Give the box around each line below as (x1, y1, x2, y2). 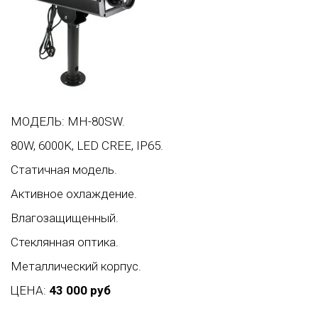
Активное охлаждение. (11, 186, 137, 201)
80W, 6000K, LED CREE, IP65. (11, 138, 163, 153)
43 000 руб (49, 283, 111, 297)
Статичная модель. (11, 162, 117, 177)
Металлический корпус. (11, 258, 141, 273)
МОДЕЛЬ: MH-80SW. (11, 114, 125, 128)
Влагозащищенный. (11, 210, 119, 225)
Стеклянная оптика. (11, 234, 119, 249)
